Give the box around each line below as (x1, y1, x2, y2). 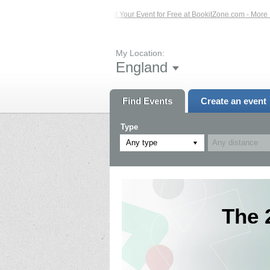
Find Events (122, 95, 172, 106)
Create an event (200, 95, 266, 106)
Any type (126, 137, 157, 147)
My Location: (116, 48, 165, 58)
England (116, 58, 168, 75)
